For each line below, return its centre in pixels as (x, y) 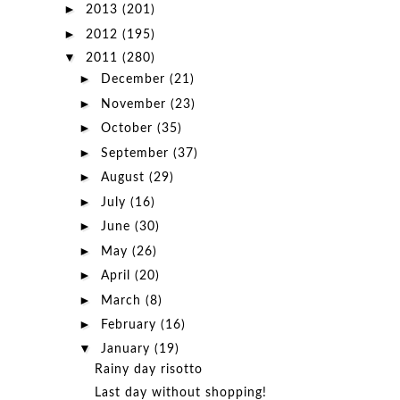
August (125, 178)
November (135, 104)
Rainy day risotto (148, 369)
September (137, 153)
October (129, 129)
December (135, 80)
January (127, 349)
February (130, 325)
